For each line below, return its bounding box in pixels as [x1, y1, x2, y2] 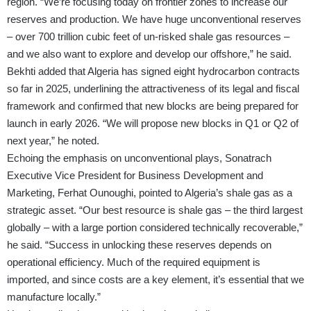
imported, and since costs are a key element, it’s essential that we [7, 274, 304, 286]
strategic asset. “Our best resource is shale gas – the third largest [7, 204, 303, 217]
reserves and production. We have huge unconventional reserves [7, 13, 301, 26]
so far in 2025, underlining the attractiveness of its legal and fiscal [7, 83, 299, 95]
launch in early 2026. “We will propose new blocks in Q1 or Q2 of [7, 117, 299, 130]
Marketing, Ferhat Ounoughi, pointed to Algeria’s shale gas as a [7, 187, 292, 199]
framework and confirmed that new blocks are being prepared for [7, 100, 299, 112]
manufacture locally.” [7, 291, 101, 303]
